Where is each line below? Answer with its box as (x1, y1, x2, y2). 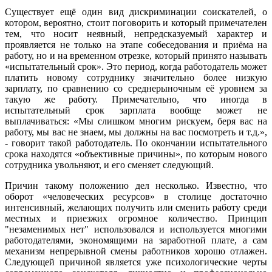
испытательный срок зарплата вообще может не (5, 104, 267, 115)
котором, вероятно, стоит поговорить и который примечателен (5, 17, 267, 28)
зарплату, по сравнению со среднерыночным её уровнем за (5, 83, 267, 93)
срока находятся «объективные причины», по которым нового (5, 148, 267, 159)
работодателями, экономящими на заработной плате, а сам (5, 234, 267, 245)
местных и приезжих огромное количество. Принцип (5, 212, 267, 223)
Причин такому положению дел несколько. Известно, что (5, 180, 267, 191)
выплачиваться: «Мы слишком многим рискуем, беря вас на (5, 115, 267, 126)
